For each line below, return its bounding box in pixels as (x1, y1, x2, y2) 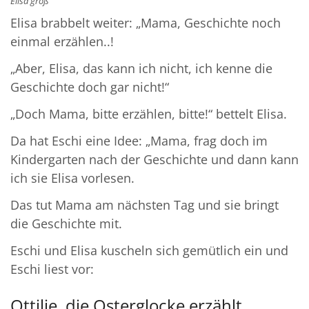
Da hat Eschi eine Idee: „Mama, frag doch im (10, 132, 268, 150)
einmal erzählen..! (10, 33, 114, 50)
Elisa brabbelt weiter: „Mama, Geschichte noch (10, 14, 281, 32)
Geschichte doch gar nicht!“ (10, 79, 169, 96)
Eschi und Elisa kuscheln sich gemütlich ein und (10, 242, 288, 259)
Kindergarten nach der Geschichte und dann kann (10, 151, 299, 168)
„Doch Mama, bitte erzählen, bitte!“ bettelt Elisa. (10, 106, 287, 123)
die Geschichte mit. (10, 215, 122, 232)
